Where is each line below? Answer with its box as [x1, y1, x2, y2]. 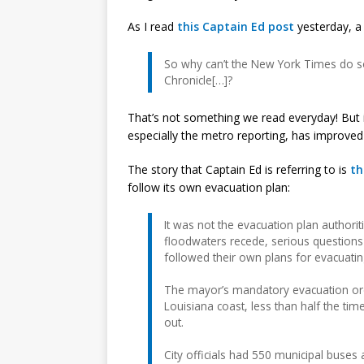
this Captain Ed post [177, 18, 294, 34]
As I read [128, 18, 177, 34]
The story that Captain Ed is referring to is [128, 161, 350, 177]
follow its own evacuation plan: [128, 179, 290, 195]
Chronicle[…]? [164, 71, 232, 88]
